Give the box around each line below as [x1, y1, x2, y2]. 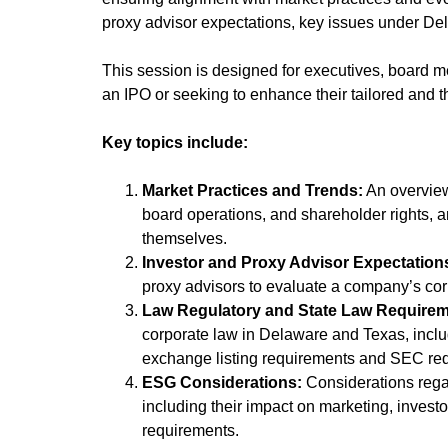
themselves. [142, 230, 227, 247]
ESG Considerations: [142, 374, 302, 391]
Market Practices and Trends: [142, 182, 363, 199]
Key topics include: [102, 134, 248, 151]
